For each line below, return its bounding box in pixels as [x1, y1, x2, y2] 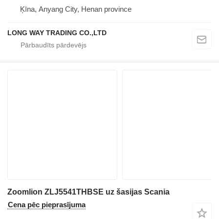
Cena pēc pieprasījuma [8, 200, 86, 209]
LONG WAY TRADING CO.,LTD [7, 28, 107, 37]
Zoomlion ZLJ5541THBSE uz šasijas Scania [7, 187, 170, 196]
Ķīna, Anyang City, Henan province [20, 4, 131, 13]
